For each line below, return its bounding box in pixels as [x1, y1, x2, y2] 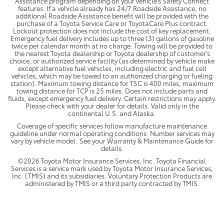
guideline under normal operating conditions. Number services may [9, 128, 214, 137]
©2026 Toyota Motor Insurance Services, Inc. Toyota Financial [18, 155, 206, 165]
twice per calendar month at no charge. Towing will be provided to [11, 40, 212, 50]
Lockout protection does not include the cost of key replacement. [13, 25, 211, 35]
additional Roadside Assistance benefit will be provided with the [15, 10, 208, 20]
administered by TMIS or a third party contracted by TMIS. [24, 178, 199, 187]
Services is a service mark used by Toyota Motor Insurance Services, [11, 163, 213, 172]
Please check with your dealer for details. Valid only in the [25, 100, 199, 110]
